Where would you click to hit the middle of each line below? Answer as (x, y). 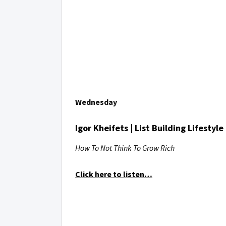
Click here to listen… (114, 174)
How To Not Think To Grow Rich (125, 148)
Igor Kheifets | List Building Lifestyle (149, 128)
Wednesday (96, 102)
